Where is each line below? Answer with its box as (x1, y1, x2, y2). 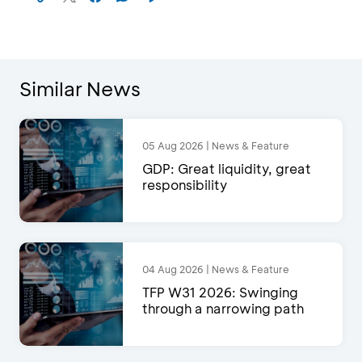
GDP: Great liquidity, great (142, 160, 311, 178)
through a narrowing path (142, 300, 304, 318)
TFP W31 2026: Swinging (142, 284, 298, 301)
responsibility (142, 176, 227, 194)
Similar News (19, 76, 141, 102)
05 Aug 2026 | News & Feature (142, 139, 289, 153)
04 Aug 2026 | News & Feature (142, 263, 289, 276)
